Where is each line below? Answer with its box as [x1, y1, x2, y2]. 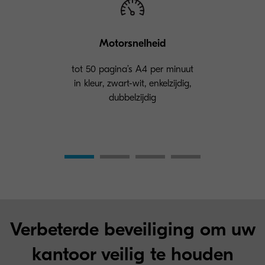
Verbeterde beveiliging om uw [9, 218, 256, 240]
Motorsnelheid [99, 37, 166, 50]
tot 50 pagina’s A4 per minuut [72, 64, 193, 75]
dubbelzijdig [109, 92, 156, 103]
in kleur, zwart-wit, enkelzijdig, [74, 78, 191, 89]
